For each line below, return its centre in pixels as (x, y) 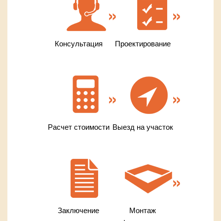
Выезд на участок (143, 126)
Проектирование (143, 43)
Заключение (78, 210)
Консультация (78, 43)
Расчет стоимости (78, 126)
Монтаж (143, 210)
